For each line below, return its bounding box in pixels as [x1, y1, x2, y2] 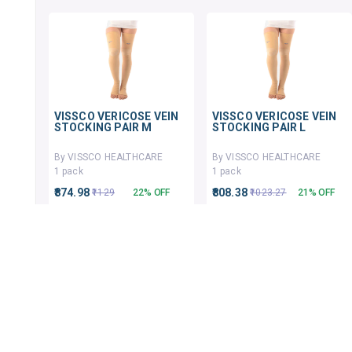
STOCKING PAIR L [211, 121, 306, 134]
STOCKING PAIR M [53, 121, 152, 134]
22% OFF [133, 187, 170, 198]
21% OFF [298, 187, 335, 198]
